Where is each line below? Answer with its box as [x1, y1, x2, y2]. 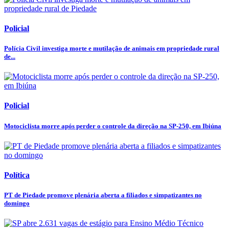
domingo [4, 199, 30, 208]
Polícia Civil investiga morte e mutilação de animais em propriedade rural [4, 44, 219, 53]
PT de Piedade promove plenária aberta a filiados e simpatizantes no [4, 191, 202, 199]
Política [4, 171, 30, 180]
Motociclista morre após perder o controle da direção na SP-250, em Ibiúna [4, 122, 221, 130]
